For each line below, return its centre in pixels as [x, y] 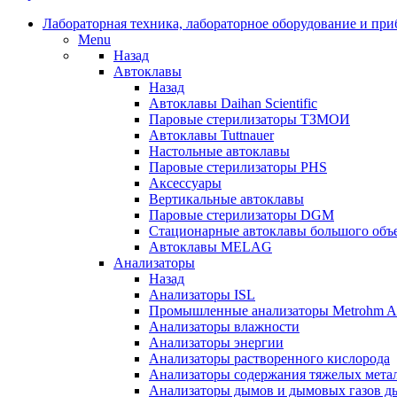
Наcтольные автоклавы [219, 151]
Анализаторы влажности [224, 326]
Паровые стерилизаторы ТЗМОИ [249, 119]
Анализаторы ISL [202, 294]
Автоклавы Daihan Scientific [233, 103]
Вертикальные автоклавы [226, 198]
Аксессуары [185, 183]
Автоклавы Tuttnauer [211, 135]
